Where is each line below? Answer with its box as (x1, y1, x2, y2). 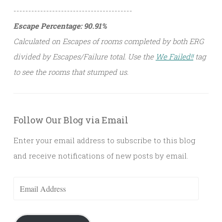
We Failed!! (156, 52, 193, 62)
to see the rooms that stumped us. (13, 67, 128, 77)
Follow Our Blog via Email (13, 114, 128, 126)
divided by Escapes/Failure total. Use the (13, 52, 156, 62)
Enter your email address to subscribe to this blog (13, 135, 195, 146)
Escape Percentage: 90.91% (13, 21, 107, 31)
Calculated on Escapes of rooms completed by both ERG (13, 36, 204, 47)
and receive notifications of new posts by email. (13, 151, 188, 161)
